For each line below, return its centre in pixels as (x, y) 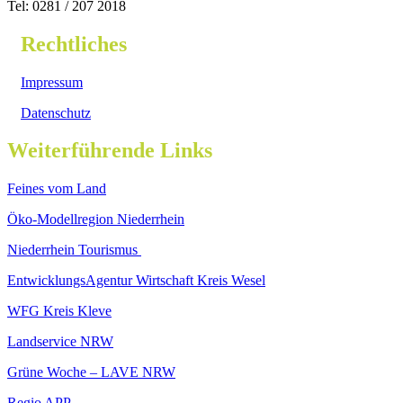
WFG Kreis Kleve (59, 311)
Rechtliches (74, 44)
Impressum (52, 82)
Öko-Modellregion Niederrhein (96, 219)
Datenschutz (56, 112)
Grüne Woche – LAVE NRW (91, 372)
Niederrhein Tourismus (74, 250)
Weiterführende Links (110, 151)
